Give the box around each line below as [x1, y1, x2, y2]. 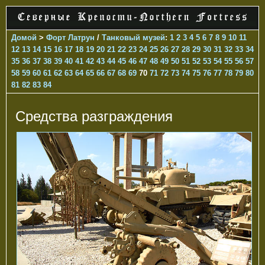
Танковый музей [102, 33, 165, 42]
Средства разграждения [15, 108, 173, 124]
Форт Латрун [46, 33, 95, 42]
